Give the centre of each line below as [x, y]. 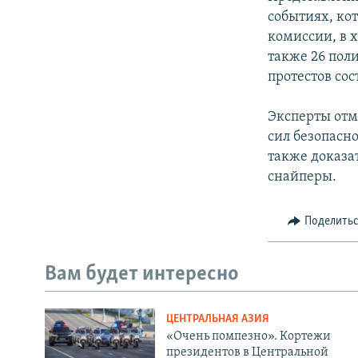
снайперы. [302, 177]
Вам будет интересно [142, 274]
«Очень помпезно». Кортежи [248, 337]
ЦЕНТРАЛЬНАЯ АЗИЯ [217, 320]
